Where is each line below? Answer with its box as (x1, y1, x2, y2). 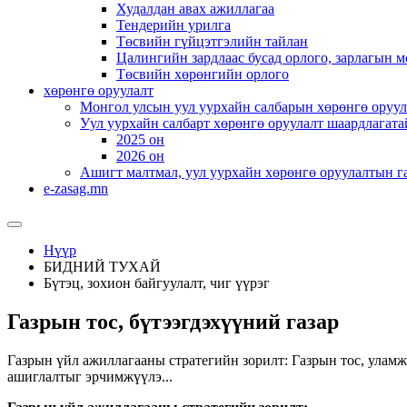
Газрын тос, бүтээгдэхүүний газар (7, 309, 339, 333)
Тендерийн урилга (116, 17, 231, 33)
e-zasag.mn (44, 181, 108, 196)
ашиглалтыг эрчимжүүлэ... (7, 368, 173, 384)
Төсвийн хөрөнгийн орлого (116, 66, 289, 82)
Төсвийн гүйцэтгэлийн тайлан (116, 34, 308, 49)
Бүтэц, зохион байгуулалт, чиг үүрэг (44, 275, 270, 291)
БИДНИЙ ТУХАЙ (44, 259, 161, 274)
